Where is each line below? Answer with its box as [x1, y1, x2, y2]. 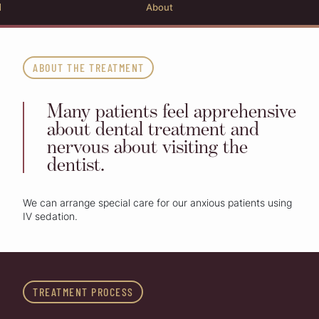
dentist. [47, 152, 105, 175]
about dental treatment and [47, 116, 259, 140]
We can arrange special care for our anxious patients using [23, 196, 292, 209]
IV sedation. [23, 209, 78, 222]
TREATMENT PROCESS [33, 284, 134, 298]
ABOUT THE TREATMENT [33, 60, 145, 74]
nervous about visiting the [47, 134, 248, 157]
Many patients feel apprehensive [47, 98, 296, 122]
